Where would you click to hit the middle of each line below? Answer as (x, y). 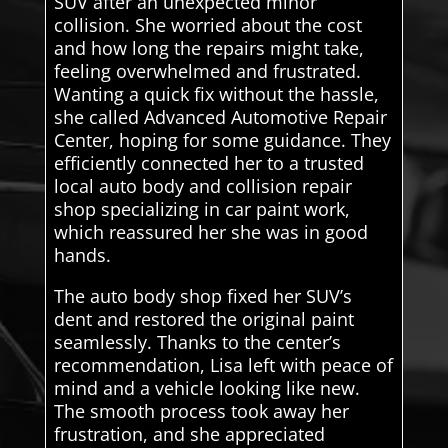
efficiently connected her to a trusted (208, 162)
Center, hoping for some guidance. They (222, 139)
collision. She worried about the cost (207, 24)
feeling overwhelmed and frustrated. (207, 70)
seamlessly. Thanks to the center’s (197, 341)
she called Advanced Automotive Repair (220, 116)
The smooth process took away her (201, 410)
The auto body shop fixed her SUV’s (202, 295)
